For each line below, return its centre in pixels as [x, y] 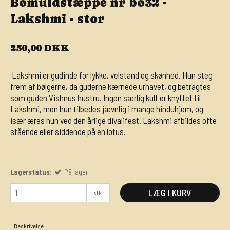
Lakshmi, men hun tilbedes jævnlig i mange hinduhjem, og [107, 109]
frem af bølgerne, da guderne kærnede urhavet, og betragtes [111, 86]
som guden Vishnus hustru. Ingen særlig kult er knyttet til [106, 97]
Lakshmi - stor [57, 18]
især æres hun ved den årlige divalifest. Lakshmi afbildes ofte [113, 120]
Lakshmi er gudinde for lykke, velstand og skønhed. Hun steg [111, 75]
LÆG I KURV [170, 193]
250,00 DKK [40, 47]
